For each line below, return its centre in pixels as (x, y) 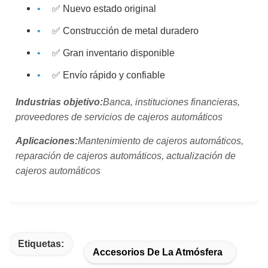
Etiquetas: (41, 244)
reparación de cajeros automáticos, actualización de (126, 156)
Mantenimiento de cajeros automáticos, (161, 141)
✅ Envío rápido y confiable (109, 75)
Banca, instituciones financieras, (171, 102)
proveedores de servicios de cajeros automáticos (119, 117)
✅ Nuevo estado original (104, 8)
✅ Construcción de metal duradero (125, 31)
